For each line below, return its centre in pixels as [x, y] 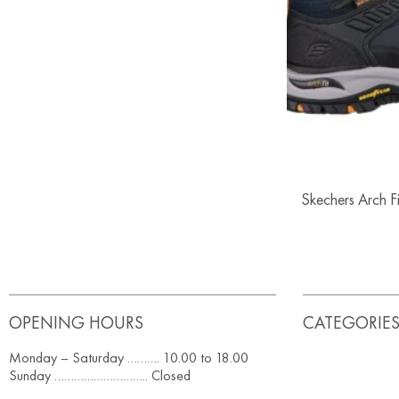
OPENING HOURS [76, 323]
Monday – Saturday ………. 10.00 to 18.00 [129, 358]
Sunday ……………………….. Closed [100, 376]
